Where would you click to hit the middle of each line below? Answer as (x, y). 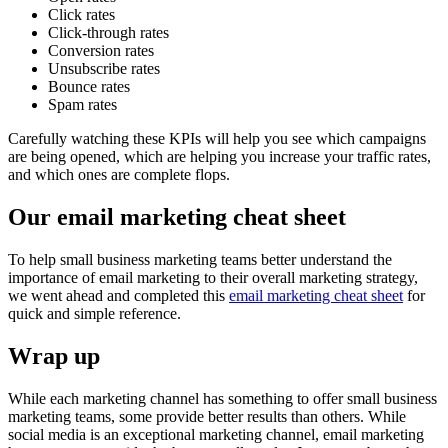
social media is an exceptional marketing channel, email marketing (216, 434)
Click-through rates (108, 33)
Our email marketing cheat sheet (177, 217)
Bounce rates (89, 87)
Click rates (81, 15)
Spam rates (82, 105)
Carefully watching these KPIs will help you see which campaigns (217, 139)
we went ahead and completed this (118, 296)
